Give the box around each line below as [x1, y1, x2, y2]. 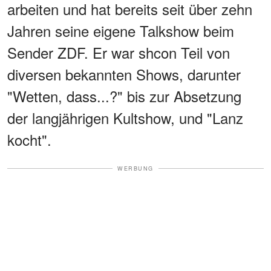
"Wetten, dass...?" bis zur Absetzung [7, 85, 241, 106]
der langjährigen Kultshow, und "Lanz [7, 106, 243, 128]
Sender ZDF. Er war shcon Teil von [7, 41, 230, 63]
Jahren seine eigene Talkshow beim [7, 19, 234, 41]
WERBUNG [117, 164, 154, 172]
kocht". [7, 128, 51, 150]
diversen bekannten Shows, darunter [7, 63, 241, 85]
